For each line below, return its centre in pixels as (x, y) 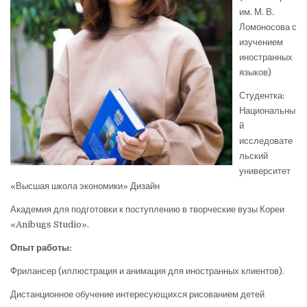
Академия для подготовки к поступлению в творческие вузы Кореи (147, 209)
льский (254, 156)
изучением (261, 42)
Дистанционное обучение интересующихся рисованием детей (137, 294)
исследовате (266, 140)
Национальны (267, 110)
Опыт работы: (41, 247)
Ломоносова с (268, 27)
